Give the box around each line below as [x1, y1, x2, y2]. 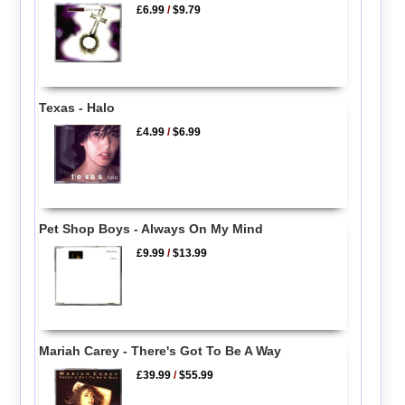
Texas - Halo [38, 100, 115, 116]
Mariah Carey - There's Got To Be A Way [38, 344, 281, 359]
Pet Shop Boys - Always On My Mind [38, 221, 263, 236]
